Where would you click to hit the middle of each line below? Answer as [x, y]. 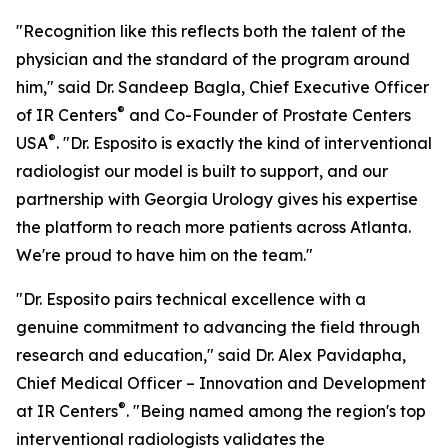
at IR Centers [67, 411]
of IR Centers [66, 115]
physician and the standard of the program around [213, 59]
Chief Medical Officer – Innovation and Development [221, 383]
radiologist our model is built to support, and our [202, 171]
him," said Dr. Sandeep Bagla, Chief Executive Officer [222, 87]
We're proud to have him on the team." [164, 255]
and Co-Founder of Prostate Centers [268, 115]
